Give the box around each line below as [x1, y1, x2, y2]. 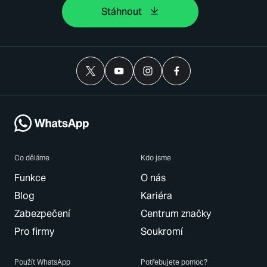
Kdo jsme [141, 153, 171, 162]
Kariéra [141, 190, 172, 202]
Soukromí [141, 225, 183, 238]
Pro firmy [14, 225, 54, 238]
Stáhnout [101, 5, 142, 18]
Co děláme [14, 153, 49, 162]
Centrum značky [141, 207, 211, 220]
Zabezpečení [14, 207, 70, 220]
